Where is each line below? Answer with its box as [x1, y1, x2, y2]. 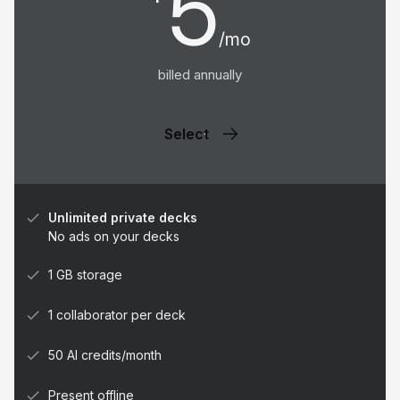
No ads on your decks [48, 228, 179, 244]
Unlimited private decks [48, 209, 197, 225]
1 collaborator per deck [48, 306, 186, 322]
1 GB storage [48, 266, 122, 282]
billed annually [158, 65, 242, 83]
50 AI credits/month [48, 346, 162, 362]
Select [164, 124, 209, 143]
